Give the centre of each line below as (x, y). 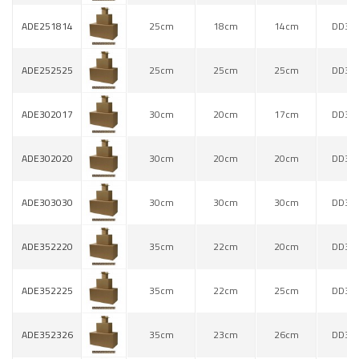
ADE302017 (47, 115)
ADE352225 (47, 291)
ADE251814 (47, 26)
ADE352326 (47, 335)
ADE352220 (47, 247)
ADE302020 (47, 159)
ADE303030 (47, 203)
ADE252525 (47, 71)
